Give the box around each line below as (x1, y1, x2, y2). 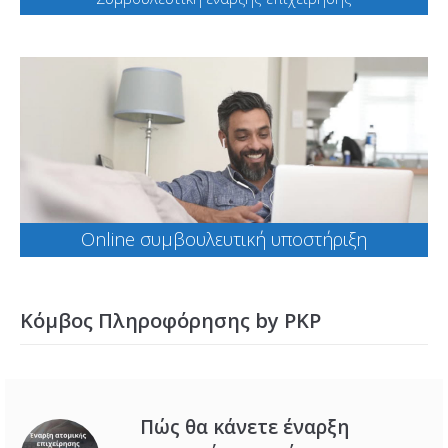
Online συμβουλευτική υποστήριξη (81, 227, 367, 252)
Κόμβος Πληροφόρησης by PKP (20, 307, 321, 335)
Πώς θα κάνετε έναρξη (140, 414, 349, 441)
